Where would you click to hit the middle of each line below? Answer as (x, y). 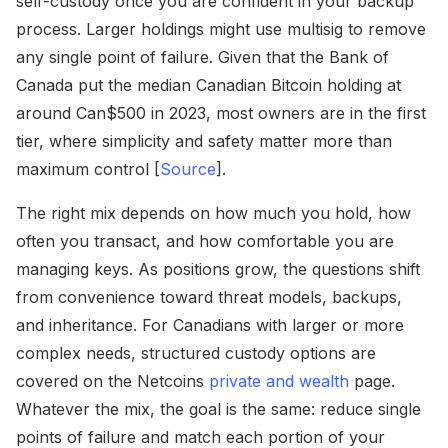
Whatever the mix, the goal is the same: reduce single (218, 408)
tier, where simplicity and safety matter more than (204, 140)
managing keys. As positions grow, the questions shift (218, 268)
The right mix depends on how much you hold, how (213, 212)
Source (188, 168)
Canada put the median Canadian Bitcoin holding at (208, 84)
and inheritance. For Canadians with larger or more (210, 324)
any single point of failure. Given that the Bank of (202, 56)
